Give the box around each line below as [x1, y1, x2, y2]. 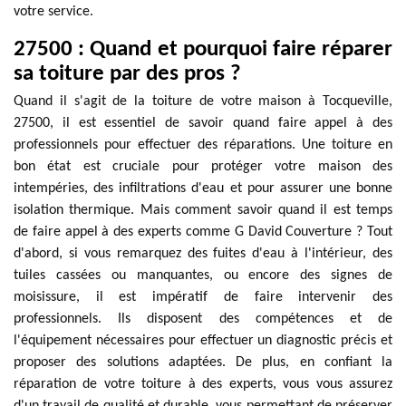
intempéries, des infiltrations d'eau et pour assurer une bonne [14, 181, 392, 196]
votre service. [14, 5, 93, 19]
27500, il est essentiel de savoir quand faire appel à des [14, 116, 392, 130]
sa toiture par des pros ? [14, 63, 241, 85]
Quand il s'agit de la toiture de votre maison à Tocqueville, [14, 94, 392, 109]
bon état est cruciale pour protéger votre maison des [14, 159, 392, 174]
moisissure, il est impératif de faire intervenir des [14, 290, 392, 304]
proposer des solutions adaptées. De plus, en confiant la [14, 355, 392, 370]
